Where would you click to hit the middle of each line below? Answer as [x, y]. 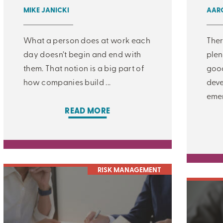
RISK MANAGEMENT [130, 169]
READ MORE [88, 110]
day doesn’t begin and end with [82, 54]
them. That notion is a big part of [84, 67]
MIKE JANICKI [46, 9]
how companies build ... [67, 81]
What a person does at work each [87, 40]
